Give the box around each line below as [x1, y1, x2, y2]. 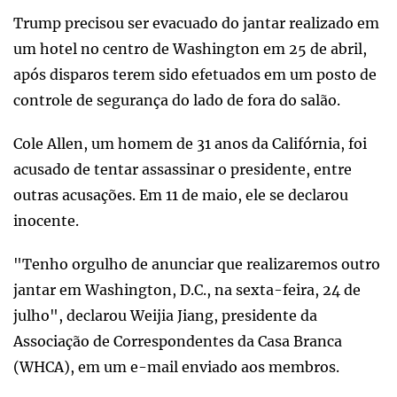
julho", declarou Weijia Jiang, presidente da [13, 307, 317, 324]
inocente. [13, 212, 79, 230]
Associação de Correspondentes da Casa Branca [13, 332, 342, 350]
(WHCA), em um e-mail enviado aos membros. [13, 358, 339, 376]
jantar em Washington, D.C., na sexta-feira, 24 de [13, 281, 361, 299]
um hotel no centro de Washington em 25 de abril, [13, 40, 367, 58]
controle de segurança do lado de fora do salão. [13, 91, 340, 109]
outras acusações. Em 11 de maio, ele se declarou [13, 186, 348, 204]
